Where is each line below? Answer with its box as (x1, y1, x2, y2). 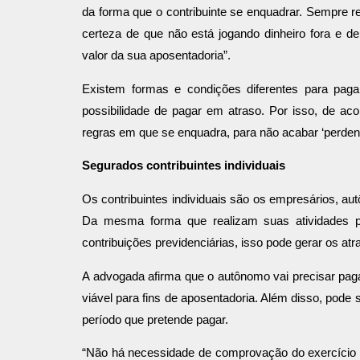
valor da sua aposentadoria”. (82, 48, 231, 62)
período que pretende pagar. (82, 313, 228, 326)
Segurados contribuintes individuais (82, 159, 285, 173)
